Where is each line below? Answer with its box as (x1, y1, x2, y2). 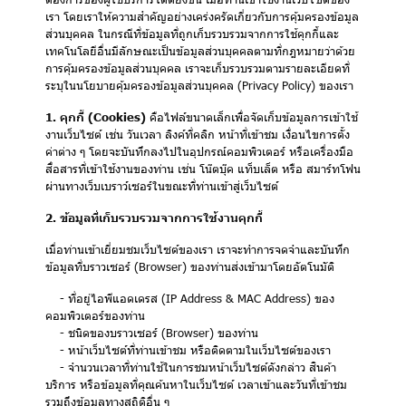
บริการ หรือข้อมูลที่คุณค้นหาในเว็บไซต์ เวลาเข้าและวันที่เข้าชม (45, 377, 347, 391)
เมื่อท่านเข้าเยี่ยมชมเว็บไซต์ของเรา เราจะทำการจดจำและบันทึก (45, 242, 350, 256)
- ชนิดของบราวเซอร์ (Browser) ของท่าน (45, 325, 258, 340)
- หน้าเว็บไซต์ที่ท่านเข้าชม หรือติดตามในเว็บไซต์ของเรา (45, 343, 331, 357)
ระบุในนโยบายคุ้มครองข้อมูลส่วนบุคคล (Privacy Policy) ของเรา (45, 78, 353, 92)
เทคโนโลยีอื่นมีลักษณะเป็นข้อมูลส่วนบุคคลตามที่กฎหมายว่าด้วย (45, 43, 355, 58)
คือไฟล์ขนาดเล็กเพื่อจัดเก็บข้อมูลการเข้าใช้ (146, 110, 358, 124)
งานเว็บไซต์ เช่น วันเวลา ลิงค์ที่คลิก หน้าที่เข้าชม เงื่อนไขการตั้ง (45, 127, 350, 141)
